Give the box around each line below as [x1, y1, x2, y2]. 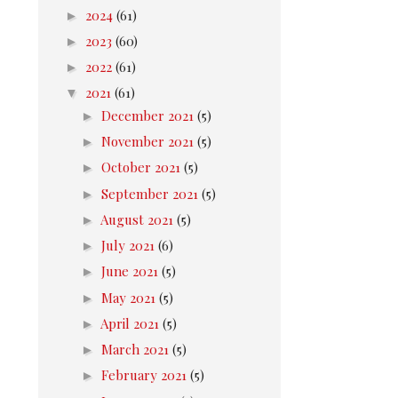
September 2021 [101, 184, 202, 203]
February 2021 [101, 366, 190, 385]
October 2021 [101, 158, 184, 177]
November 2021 [101, 132, 197, 150]
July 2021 [101, 236, 158, 254]
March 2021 [101, 340, 172, 358]
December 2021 [101, 106, 197, 124]
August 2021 [100, 210, 177, 228]
